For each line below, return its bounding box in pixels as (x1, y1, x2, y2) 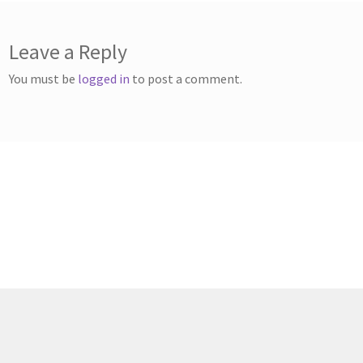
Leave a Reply (9, 39, 128, 66)
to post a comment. (130, 70, 243, 88)
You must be (9, 70, 79, 88)
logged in (78, 70, 130, 88)
